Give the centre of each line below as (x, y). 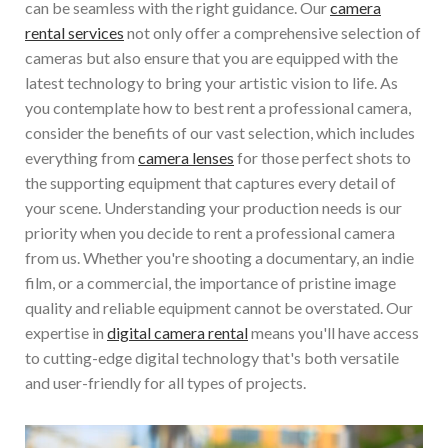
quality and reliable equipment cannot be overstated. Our (219, 307)
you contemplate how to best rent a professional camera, (218, 107)
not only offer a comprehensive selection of (272, 32)
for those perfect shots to (322, 157)
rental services (74, 32)
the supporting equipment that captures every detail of (210, 182)
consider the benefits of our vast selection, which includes (220, 132)
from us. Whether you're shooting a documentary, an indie (219, 257)
